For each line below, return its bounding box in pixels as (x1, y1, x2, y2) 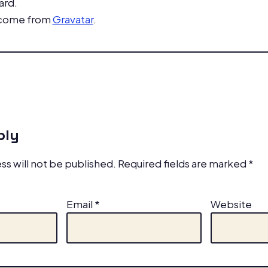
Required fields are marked (117, 157, 248, 170)
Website (211, 197, 252, 211)
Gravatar (52, 13, 93, 26)
